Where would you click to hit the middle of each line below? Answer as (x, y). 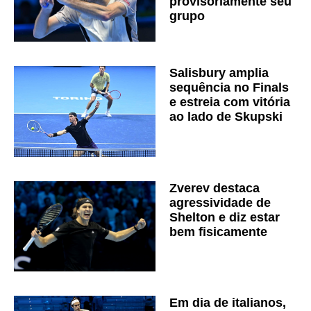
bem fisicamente (218, 232)
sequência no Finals (229, 87)
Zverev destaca (215, 188)
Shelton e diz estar (225, 217)
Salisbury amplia (219, 73)
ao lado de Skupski (226, 116)
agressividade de (220, 202)
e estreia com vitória (230, 102)
